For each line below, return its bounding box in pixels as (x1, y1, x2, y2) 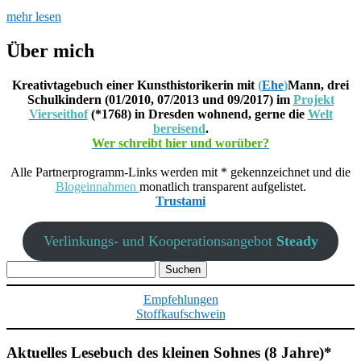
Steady (276, 232, 318, 249)
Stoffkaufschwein (135, 306, 226, 321)
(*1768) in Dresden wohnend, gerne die (87, 106, 308, 121)
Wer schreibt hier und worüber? (92, 135, 269, 150)
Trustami (156, 193, 205, 208)
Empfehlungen (143, 292, 218, 306)
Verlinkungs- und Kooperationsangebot (43, 232, 276, 249)
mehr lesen (6, 9, 61, 23)
